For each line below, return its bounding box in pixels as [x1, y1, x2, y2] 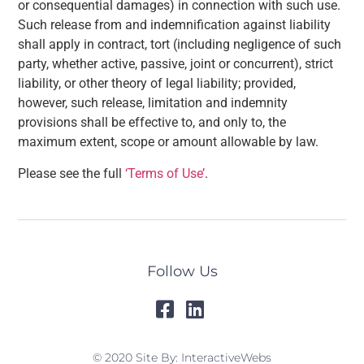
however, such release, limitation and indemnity [18, 95, 288, 111]
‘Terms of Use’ [125, 165, 206, 181]
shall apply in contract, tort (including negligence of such [18, 37, 342, 53]
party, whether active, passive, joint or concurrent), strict [18, 56, 334, 72]
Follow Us [146, 262, 218, 281]
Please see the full [18, 165, 126, 181]
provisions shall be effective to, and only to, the [18, 115, 287, 131]
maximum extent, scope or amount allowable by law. [18, 134, 323, 150]
